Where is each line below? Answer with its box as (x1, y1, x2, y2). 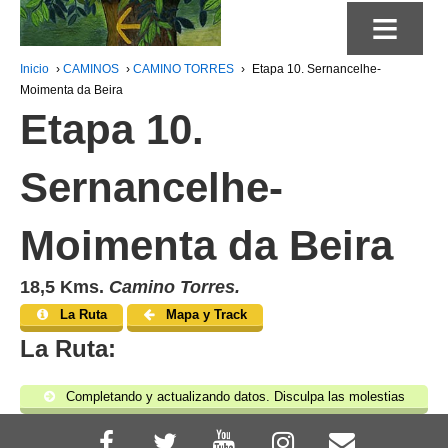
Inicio (20, 62, 49, 76)
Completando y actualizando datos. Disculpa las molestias (62, 388, 406, 404)
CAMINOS (63, 62, 119, 76)
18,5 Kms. (20, 277, 109, 297)
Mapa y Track (166, 307, 247, 322)
